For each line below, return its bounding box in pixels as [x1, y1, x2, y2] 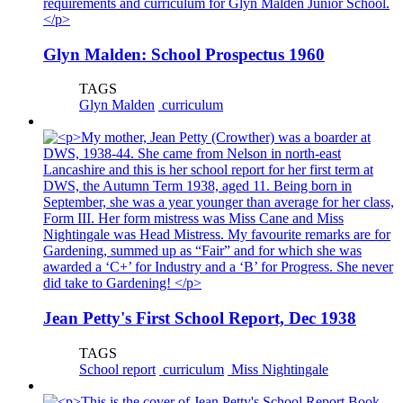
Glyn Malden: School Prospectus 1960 [43, 44, 325, 64]
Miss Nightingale [228, 361, 328, 377]
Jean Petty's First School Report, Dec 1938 [43, 309, 356, 328]
